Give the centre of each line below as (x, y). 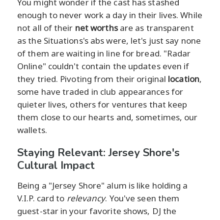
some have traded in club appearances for (100, 91)
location (184, 79)
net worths (96, 27)
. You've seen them (142, 198)
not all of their (46, 27)
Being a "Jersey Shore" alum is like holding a (103, 185)
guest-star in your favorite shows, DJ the (97, 211)
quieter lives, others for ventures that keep (102, 104)
